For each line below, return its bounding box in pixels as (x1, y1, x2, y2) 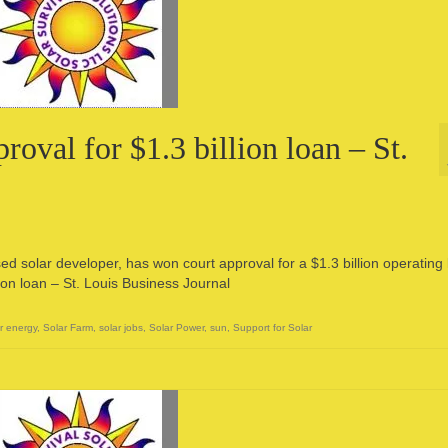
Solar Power (149, 322, 204, 333)
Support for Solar (233, 322, 312, 333)
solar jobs (99, 322, 143, 333)
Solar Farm (43, 322, 93, 333)
